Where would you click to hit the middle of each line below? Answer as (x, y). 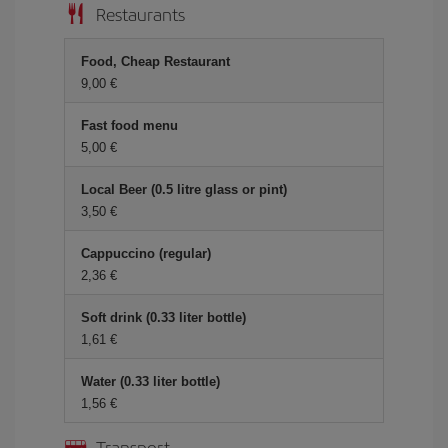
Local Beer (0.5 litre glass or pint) (184, 189)
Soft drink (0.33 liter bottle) (163, 317)
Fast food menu (129, 125)
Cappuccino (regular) (146, 253)
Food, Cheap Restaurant (155, 61)
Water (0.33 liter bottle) (150, 381)
